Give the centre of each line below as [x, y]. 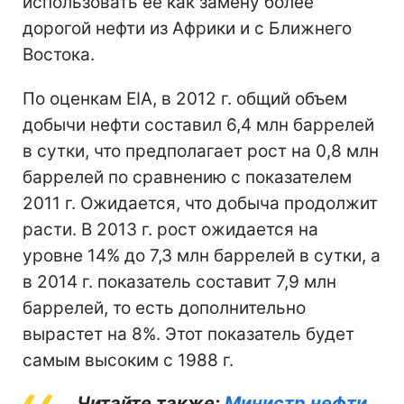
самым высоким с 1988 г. [128, 360]
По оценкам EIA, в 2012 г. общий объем [185, 98]
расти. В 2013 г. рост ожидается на [170, 229]
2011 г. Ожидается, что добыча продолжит [200, 203]
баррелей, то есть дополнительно [164, 308]
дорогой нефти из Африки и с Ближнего [187, 28]
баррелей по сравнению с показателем [187, 177]
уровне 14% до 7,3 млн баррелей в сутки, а [202, 255]
